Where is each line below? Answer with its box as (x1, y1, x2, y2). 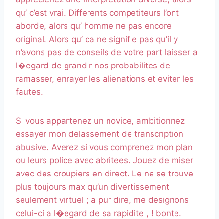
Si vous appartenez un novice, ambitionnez (16, 116, 185, 126)
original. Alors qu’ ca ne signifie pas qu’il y (16, 34, 178, 44)
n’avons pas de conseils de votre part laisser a (16, 47, 197, 58)
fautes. (16, 87, 43, 97)
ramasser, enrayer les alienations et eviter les (16, 74, 194, 84)
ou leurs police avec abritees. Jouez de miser (16, 155, 193, 166)
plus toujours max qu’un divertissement (16, 182, 169, 192)
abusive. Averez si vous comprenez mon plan (16, 142, 193, 153)
